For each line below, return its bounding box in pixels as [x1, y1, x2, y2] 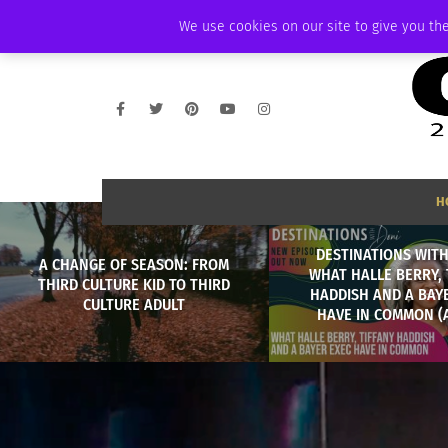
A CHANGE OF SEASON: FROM [39, 254, 230, 274]
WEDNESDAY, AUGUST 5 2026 [117, 11, 239, 24]
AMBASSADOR [264, 11, 326, 24]
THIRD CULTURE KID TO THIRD [38, 274, 231, 294]
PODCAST [339, 11, 381, 24]
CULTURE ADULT [83, 294, 186, 314]
